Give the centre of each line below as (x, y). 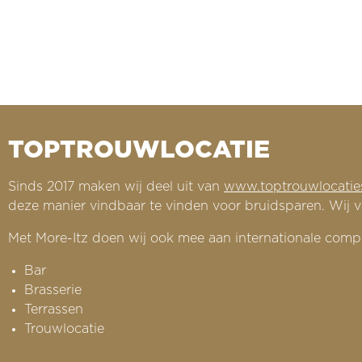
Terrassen (54, 310)
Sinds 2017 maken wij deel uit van (116, 187)
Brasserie (53, 290)
